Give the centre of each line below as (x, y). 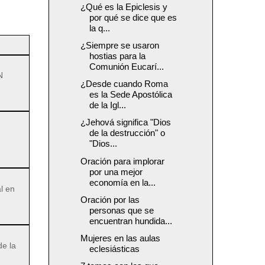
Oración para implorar (122, 161)
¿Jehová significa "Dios (125, 122)
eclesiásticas (114, 249)
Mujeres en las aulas (120, 238)
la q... (99, 28)
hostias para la (117, 56)
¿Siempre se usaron (119, 45)
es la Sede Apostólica (130, 95)
